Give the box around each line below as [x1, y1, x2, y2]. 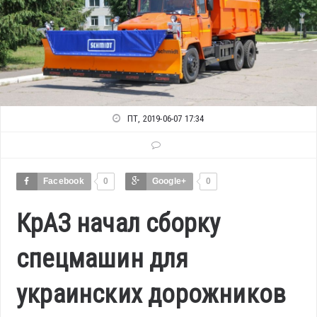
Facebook [43, 176, 84, 187]
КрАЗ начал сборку [16, 209, 221, 239]
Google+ [151, 176, 187, 187]
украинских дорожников [16, 279, 287, 310]
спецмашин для [16, 244, 189, 275]
